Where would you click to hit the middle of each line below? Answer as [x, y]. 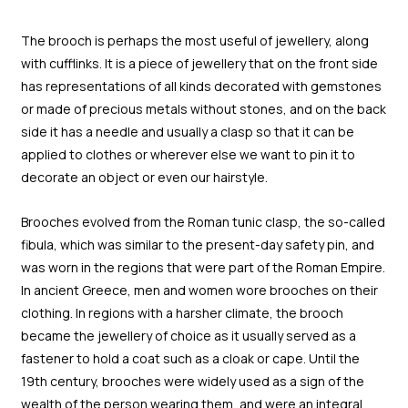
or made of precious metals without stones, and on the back [203, 108]
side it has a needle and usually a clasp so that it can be [187, 131]
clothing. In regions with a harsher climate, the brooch [182, 313]
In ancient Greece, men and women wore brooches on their [199, 291]
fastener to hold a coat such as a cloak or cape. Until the [190, 359]
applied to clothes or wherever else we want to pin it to [188, 154]
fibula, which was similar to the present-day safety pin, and [197, 245]
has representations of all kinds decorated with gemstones [201, 86]
